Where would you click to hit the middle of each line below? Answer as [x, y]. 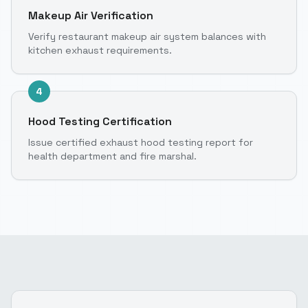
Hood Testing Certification [100, 121]
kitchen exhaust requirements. [100, 50]
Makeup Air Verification [91, 15]
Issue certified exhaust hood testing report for [141, 142]
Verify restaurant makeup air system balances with [147, 36]
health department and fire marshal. [112, 156]
